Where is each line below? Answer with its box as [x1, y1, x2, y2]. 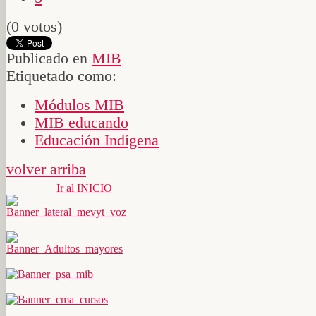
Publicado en [6, 49, 87, 67]
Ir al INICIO [56, 181, 112, 194]
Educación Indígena [35, 131, 159, 149]
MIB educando [35, 114, 128, 131]
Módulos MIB [35, 96, 124, 114]
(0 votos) [6, 18, 62, 35]
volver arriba [6, 160, 86, 178]
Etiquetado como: [6, 67, 116, 85]
